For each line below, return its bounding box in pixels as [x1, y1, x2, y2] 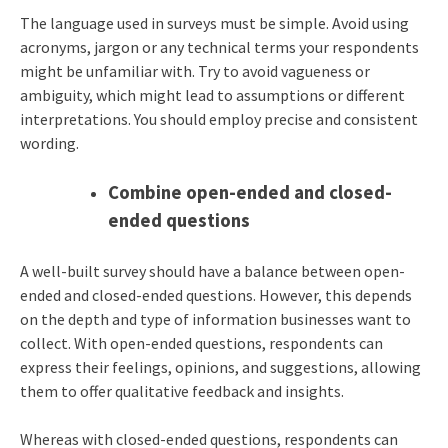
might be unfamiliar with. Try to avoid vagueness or [19, 60, 370, 81]
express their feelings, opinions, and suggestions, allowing [19, 356, 421, 377]
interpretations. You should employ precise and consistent [19, 108, 418, 129]
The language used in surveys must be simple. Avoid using [19, 12, 409, 33]
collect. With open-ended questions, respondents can [19, 332, 383, 353]
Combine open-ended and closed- [107, 180, 392, 204]
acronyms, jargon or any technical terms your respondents [19, 36, 419, 57]
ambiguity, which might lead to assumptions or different [19, 84, 405, 105]
